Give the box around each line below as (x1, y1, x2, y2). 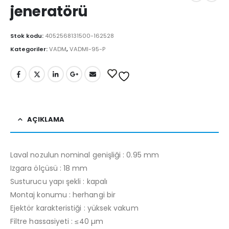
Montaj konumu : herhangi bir (10, 189, 116, 200)
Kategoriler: (10, 45, 49, 54)
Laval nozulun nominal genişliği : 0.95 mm (10, 149, 159, 160)
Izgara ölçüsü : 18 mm (10, 163, 88, 173)
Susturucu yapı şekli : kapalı (10, 176, 108, 187)
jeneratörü (10, 2, 88, 22)
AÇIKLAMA (27, 114, 64, 124)
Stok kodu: (10, 32, 45, 40)
